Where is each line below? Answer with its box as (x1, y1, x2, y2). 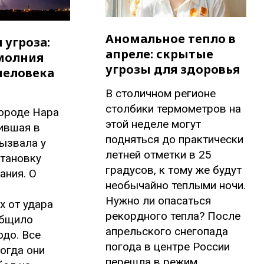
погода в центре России (105, 240, 230, 254)
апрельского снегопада (105, 225, 229, 239)
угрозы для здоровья (105, 61, 240, 78)
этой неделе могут (105, 117, 202, 131)
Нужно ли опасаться (105, 194, 212, 208)
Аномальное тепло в (105, 31, 236, 47)
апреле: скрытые (105, 46, 214, 62)
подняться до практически (105, 133, 244, 147)
